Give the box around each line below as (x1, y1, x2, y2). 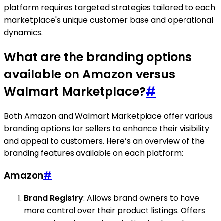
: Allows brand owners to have (83, 192, 199, 204)
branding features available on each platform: (4, 147, 183, 159)
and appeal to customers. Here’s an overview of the (4, 135, 205, 147)
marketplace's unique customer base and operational (4, 14, 213, 26)
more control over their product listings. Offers (24, 204, 205, 216)
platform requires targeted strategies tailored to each (4, 1, 215, 13)
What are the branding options (4, 48, 192, 65)
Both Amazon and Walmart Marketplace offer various (4, 110, 213, 122)
